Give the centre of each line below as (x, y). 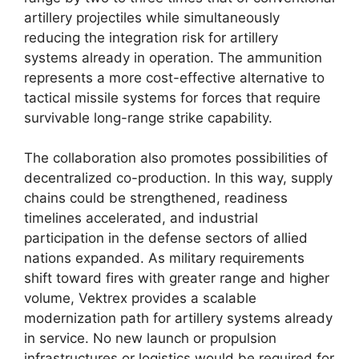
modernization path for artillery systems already (178, 319)
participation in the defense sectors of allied (166, 238)
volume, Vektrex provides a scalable (140, 298)
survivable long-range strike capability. (148, 117)
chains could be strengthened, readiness (156, 198)
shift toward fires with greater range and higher (177, 278)
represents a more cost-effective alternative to (174, 77)
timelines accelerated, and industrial (141, 218)
